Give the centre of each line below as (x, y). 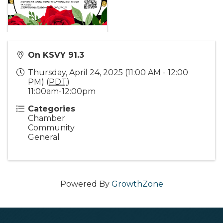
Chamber (47, 118)
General (44, 137)
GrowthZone (137, 184)
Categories (52, 109)
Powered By (86, 184)
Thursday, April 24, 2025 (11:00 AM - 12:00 (108, 73)
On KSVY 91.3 (56, 55)
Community (51, 128)
